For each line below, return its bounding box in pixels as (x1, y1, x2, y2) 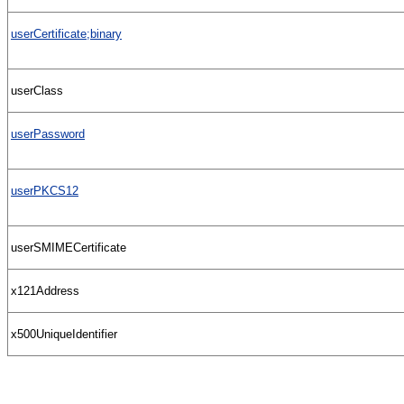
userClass (11, 83, 63, 97)
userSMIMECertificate (11, 240, 126, 254)
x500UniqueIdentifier (11, 326, 117, 341)
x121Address (11, 283, 79, 298)
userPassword (11, 126, 85, 141)
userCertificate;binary (11, 26, 122, 41)
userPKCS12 (11, 183, 78, 197)
